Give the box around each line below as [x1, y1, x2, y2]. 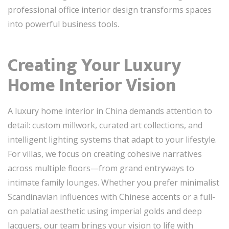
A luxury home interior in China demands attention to [8, 105, 212, 117]
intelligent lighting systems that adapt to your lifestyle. [8, 134, 217, 145]
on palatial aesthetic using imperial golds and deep [8, 205, 202, 217]
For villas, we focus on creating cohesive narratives [8, 148, 202, 159]
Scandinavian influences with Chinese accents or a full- [8, 191, 215, 202]
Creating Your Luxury [8, 50, 181, 81]
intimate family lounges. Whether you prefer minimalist [8, 177, 219, 188]
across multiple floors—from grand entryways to [8, 163, 194, 174]
